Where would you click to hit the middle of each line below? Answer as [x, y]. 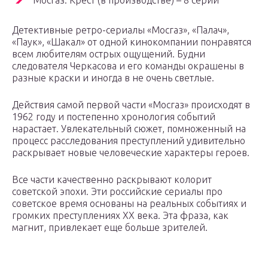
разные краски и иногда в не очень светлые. [113, 78]
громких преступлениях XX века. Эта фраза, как [120, 216]
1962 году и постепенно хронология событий [114, 117]
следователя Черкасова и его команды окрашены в [128, 66]
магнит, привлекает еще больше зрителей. [110, 228]
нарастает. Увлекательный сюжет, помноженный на [129, 129]
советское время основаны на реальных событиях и [129, 204]
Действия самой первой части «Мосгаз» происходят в [131, 105]
